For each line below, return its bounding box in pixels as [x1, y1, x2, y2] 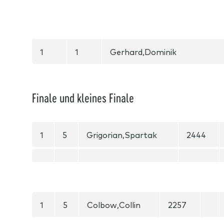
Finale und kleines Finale [32, 90, 134, 105]
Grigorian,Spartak [86, 129, 157, 140]
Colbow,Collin [87, 199, 140, 210]
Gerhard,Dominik [110, 46, 176, 57]
